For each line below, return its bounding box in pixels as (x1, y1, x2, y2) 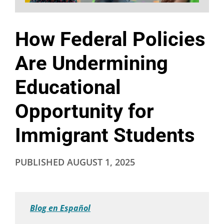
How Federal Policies (15, 27, 205, 51)
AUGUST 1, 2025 (67, 156, 135, 168)
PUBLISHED (15, 156, 67, 168)
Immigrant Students (15, 123, 195, 147)
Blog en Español (30, 202, 90, 214)
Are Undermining (15, 51, 168, 75)
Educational (15, 75, 121, 99)
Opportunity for (15, 99, 154, 123)
